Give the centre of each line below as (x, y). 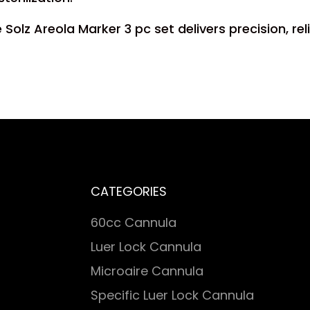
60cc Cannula (134, 222)
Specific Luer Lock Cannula (173, 295)
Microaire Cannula (147, 271)
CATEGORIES (129, 191)
